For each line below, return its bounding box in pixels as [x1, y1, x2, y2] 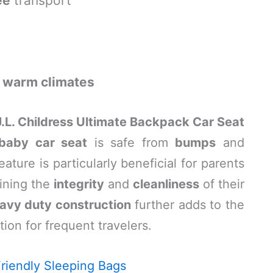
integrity [54, 177, 104, 191]
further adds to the [130, 197, 245, 212]
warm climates [2, 74, 94, 90]
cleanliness [133, 177, 199, 191]
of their [199, 177, 244, 191]
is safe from [87, 135, 175, 150]
